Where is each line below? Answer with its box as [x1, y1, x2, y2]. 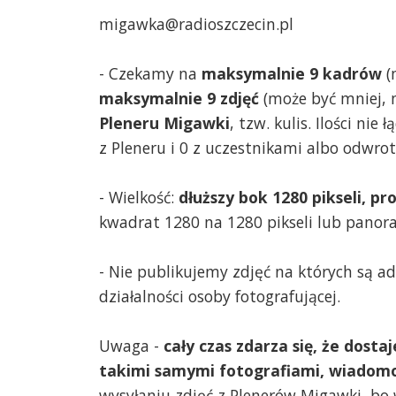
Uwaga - [99, 334, 164, 356]
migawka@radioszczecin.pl [99, 12, 293, 34]
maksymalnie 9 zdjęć [99, 87, 259, 109]
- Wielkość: [99, 186, 179, 208]
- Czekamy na [99, 62, 202, 84]
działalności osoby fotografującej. [99, 285, 340, 307]
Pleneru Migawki [99, 111, 230, 133]
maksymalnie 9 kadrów [202, 62, 382, 84]
